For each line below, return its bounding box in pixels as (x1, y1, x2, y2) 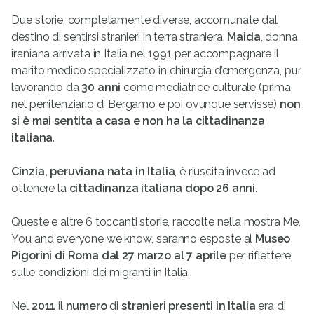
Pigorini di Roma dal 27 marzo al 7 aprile (11, 249, 226, 263)
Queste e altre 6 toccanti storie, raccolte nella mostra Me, (11, 215, 301, 229)
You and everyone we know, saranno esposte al (11, 232, 256, 246)
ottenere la (11, 182, 69, 196)
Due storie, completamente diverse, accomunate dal (11, 13, 278, 27)
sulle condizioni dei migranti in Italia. (11, 266, 191, 280)
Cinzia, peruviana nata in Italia (11, 165, 175, 179)
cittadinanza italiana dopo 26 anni (69, 182, 256, 196)
